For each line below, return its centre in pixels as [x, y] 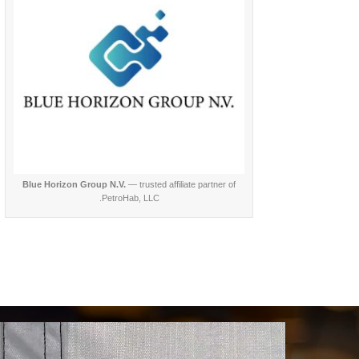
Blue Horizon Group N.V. [74, 184]
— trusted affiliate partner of [181, 184]
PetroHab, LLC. [130, 198]
